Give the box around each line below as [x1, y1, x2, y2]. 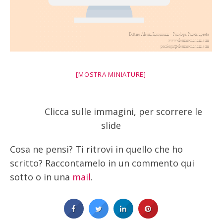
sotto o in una [10, 170, 72, 183]
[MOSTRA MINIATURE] [76, 69, 146, 79]
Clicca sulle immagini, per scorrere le [20, 105, 202, 117]
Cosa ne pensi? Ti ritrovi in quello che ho [10, 143, 183, 155]
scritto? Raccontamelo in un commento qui [10, 157, 194, 169]
